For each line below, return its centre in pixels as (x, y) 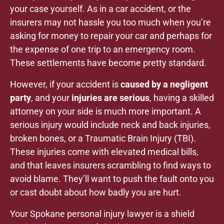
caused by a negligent (164, 84)
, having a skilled (182, 98)
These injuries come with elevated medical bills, (104, 152)
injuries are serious (110, 98)
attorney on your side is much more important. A (105, 111)
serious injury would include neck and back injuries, (110, 125)
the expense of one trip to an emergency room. (103, 49)
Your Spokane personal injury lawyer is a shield (102, 214)
